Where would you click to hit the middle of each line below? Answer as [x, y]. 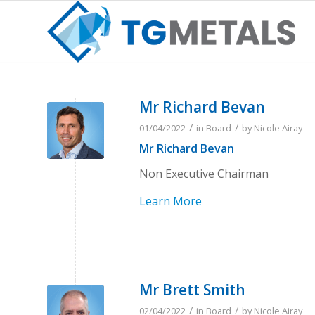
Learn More [171, 201]
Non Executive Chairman [204, 173]
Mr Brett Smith [192, 290]
